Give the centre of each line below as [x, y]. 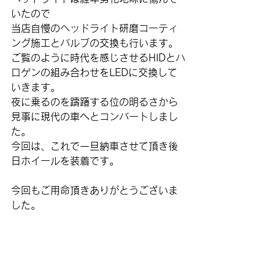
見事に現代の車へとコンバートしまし [95, 117]
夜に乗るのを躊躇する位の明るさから [95, 102]
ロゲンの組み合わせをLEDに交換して [94, 72]
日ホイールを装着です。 [65, 161]
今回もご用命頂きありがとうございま [95, 190]
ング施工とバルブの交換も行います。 [95, 43]
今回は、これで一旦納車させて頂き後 [95, 146]
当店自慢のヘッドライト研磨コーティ [95, 28]
